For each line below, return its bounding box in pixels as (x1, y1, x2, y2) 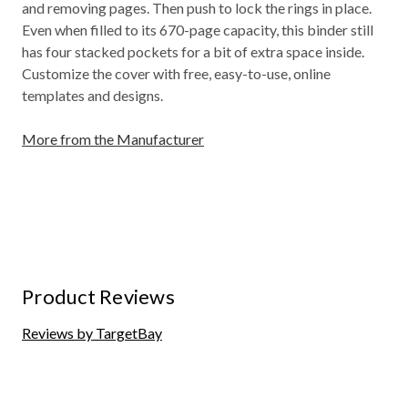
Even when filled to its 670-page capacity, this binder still (22, 20, 373, 38)
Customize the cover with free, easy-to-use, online (22, 64, 331, 82)
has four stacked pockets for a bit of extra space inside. (22, 42, 364, 60)
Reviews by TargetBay (22, 323, 162, 342)
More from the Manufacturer (22, 129, 204, 148)
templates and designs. (22, 86, 163, 104)
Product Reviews (22, 283, 175, 309)
